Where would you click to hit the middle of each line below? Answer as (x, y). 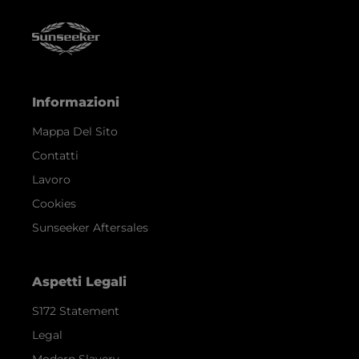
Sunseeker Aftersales (90, 227)
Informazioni (76, 102)
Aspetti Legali (79, 281)
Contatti (55, 155)
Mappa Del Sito (75, 131)
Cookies (54, 203)
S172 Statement (76, 311)
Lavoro (51, 179)
